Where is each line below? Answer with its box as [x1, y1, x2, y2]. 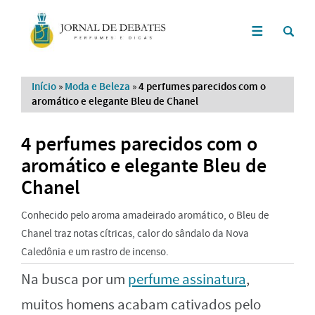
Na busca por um [21, 269, 128, 289]
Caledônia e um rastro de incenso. [21, 244, 169, 259]
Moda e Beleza [65, 79, 130, 94]
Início [32, 79, 56, 94]
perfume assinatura [128, 269, 246, 289]
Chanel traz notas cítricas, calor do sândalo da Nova [21, 226, 249, 240]
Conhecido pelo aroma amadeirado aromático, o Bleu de [21, 207, 269, 222]
